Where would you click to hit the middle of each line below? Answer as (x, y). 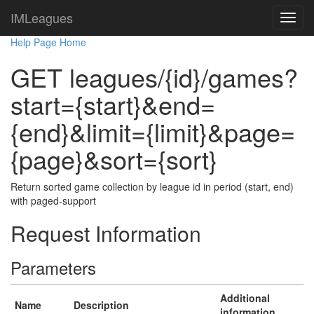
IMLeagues (42, 18)
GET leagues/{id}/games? (154, 77)
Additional (245, 298)
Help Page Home (48, 42)
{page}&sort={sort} (114, 159)
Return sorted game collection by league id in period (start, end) (152, 186)
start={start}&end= (113, 104)
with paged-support (53, 200)
